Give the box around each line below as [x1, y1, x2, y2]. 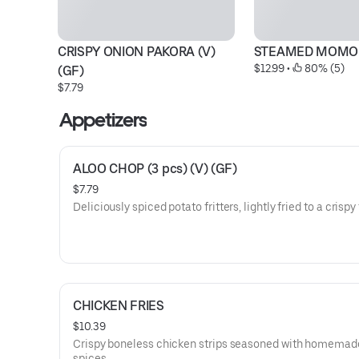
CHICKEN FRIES [73, 298, 164, 313]
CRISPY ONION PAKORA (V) [58, 44, 216, 59]
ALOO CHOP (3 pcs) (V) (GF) [73, 161, 237, 176]
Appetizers [59, 108, 147, 131]
